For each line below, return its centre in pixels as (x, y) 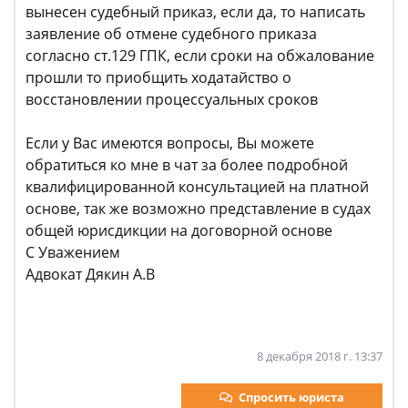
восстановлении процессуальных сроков (172, 99)
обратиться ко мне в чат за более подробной (187, 165)
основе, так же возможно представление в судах (198, 209)
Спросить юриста (291, 397)
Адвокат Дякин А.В (90, 274)
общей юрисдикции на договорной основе (179, 230)
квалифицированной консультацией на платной (197, 187)
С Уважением (73, 252)
